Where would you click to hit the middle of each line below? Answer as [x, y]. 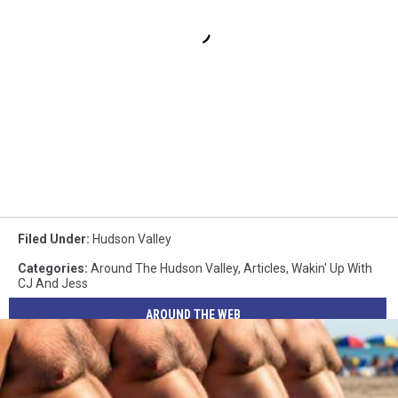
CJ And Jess [53, 284]
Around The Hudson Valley [164, 269]
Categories [51, 269]
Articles [265, 269]
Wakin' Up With [332, 269]
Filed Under [52, 239]
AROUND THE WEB [194, 314]
